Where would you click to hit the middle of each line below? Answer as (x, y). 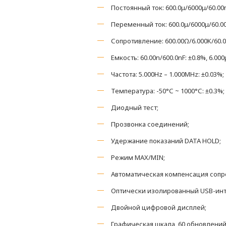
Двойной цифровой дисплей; (159, 207)
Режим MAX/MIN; (138, 157)
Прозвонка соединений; (150, 124)
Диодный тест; (135, 107)
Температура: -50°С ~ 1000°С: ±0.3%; (168, 91)
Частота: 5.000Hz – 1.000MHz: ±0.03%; (167, 74)
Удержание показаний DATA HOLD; (166, 141)
